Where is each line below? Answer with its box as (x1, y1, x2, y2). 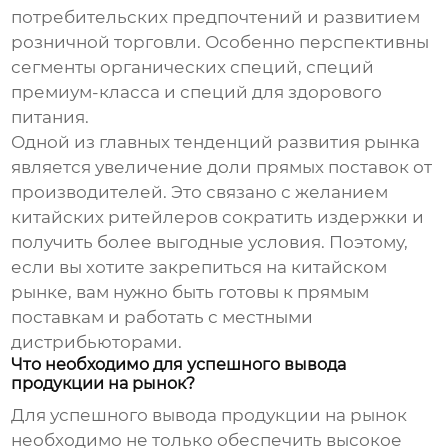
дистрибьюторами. (11, 332, 183, 353)
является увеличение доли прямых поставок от (11, 157, 433, 178)
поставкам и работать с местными (11, 307, 314, 328)
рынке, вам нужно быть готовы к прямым (11, 282, 370, 303)
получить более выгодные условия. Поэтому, (11, 232, 409, 253)
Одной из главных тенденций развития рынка (11, 132, 421, 153)
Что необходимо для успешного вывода (11, 355, 347, 375)
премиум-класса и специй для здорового (11, 82, 383, 103)
